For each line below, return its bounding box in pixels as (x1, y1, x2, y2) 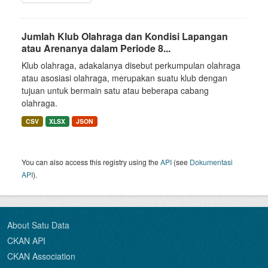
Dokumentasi (190, 157, 233, 167)
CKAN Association (7, 250, 75, 262)
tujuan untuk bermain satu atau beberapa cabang (22, 84, 209, 96)
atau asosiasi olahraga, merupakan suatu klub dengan (22, 72, 227, 84)
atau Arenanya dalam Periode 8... (22, 41, 170, 55)
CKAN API (7, 234, 45, 246)
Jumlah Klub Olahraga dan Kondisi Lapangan (22, 29, 228, 43)
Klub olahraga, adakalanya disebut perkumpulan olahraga (22, 59, 240, 71)
